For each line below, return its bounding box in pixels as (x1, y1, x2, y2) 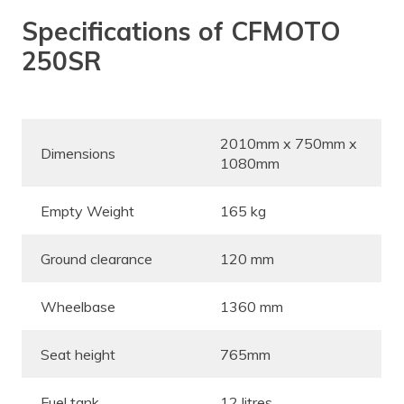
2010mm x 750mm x (220, 133, 357, 152)
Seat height (41, 344, 115, 363)
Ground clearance (41, 249, 152, 268)
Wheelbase (41, 297, 115, 316)
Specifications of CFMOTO (22, 14, 341, 47)
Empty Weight (41, 201, 134, 220)
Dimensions (41, 143, 115, 162)
